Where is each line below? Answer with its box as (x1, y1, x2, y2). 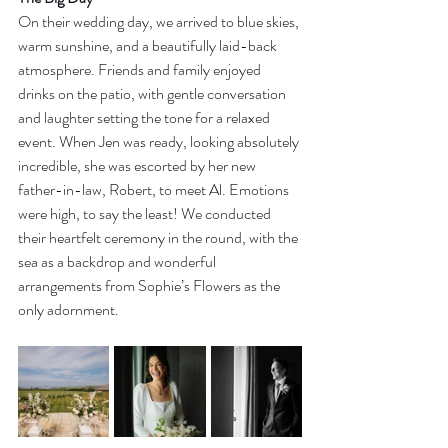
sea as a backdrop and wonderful (18, 250, 219, 274)
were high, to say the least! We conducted (18, 202, 274, 226)
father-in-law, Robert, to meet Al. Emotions (18, 178, 292, 202)
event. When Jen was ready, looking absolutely (18, 130, 302, 154)
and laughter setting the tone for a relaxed (18, 106, 273, 130)
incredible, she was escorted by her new (18, 154, 259, 178)
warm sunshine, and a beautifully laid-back (18, 34, 280, 58)
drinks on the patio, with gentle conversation (18, 82, 289, 106)
